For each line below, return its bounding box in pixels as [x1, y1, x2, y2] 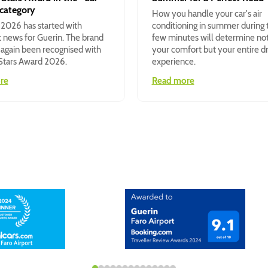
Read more [151, 75, 194, 87]
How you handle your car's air [151, 8, 262, 20]
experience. [151, 56, 196, 68]
